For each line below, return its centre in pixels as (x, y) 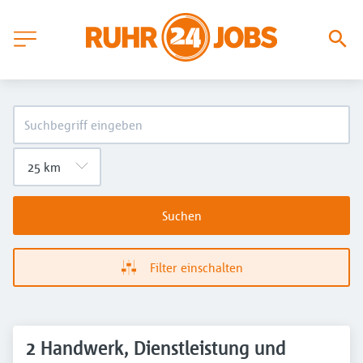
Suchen (181, 216)
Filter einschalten (196, 267)
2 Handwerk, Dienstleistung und (156, 348)
